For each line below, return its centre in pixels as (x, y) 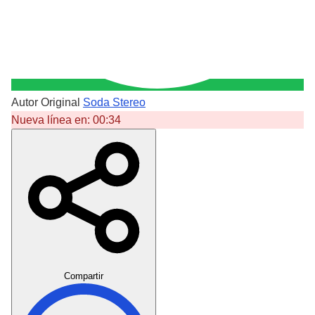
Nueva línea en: (52, 120)
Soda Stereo (114, 102)
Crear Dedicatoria (203, 261)
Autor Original (46, 102)
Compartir (84, 276)
